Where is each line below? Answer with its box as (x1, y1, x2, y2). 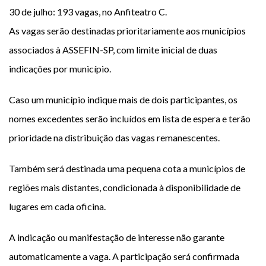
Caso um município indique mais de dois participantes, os (9, 94, 237, 105)
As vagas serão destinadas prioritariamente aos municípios (9, 25, 246, 36)
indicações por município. (9, 63, 111, 74)
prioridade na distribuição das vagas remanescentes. (9, 132, 220, 143)
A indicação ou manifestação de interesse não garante (9, 232, 224, 243)
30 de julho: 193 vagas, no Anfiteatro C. (9, 6, 167, 17)
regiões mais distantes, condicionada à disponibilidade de (9, 182, 240, 193)
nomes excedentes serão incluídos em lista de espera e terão (9, 113, 251, 124)
